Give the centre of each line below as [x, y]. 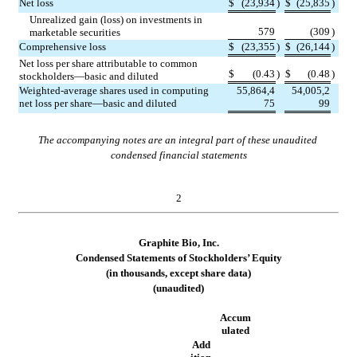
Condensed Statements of [132, 257]
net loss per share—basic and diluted [98, 103]
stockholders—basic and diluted [89, 76]
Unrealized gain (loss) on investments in [116, 19]
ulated [235, 330]
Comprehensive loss [63, 46]
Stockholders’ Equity [235, 257]
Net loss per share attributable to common [108, 63]
